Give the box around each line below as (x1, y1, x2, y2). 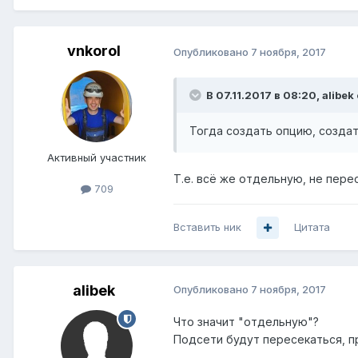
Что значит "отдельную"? (173, 315, 319, 329)
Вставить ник (173, 221, 241, 234)
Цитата (294, 221, 330, 234)
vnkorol (66, 42, 121, 60)
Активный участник (47, 151, 146, 165)
